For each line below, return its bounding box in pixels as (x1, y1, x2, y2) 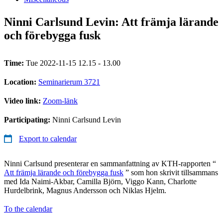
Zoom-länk (43, 96, 78, 105)
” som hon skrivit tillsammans (123, 168, 218, 177)
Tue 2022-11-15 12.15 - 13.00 (26, 58, 120, 67)
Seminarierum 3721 (38, 77, 100, 86)
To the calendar (4, 204, 52, 213)
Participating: (4, 115, 52, 124)
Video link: (4, 96, 43, 105)
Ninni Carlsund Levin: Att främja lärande (4, 15, 219, 28)
